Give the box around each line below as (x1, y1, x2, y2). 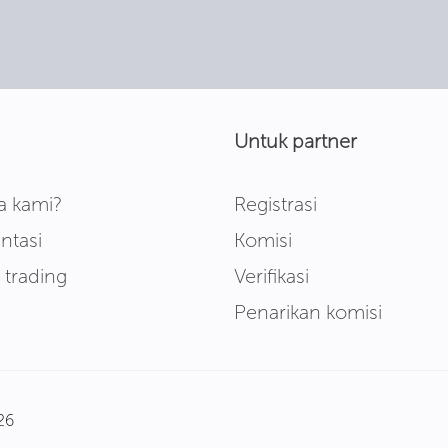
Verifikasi (234, 264, 309, 288)
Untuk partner (234, 129, 357, 153)
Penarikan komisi (234, 300, 382, 324)
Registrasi (234, 192, 317, 216)
